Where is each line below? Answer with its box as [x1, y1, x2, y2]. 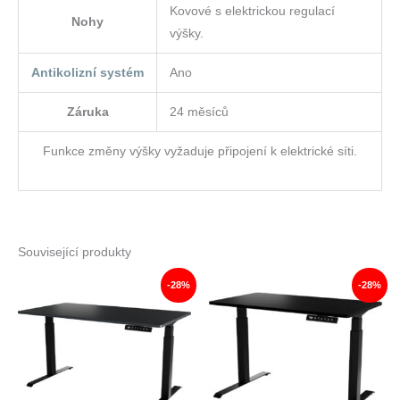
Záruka [66, 104, 109, 120]
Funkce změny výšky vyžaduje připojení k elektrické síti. [43, 144, 357, 159]
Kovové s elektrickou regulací [170, 4, 335, 19]
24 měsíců [170, 104, 229, 120]
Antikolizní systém [31, 65, 144, 80]
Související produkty [18, 245, 131, 260]
